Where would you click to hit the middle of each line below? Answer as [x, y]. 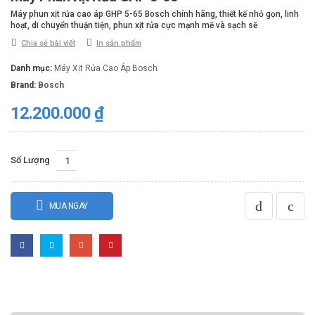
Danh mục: [32, 69]
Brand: [24, 85]
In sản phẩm [119, 44]
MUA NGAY [68, 206]
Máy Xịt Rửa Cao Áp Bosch [106, 69]
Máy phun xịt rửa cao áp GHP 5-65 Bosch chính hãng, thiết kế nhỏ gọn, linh [155, 14]
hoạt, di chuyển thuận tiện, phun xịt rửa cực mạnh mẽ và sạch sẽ [134, 26]
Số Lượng [30, 160]
